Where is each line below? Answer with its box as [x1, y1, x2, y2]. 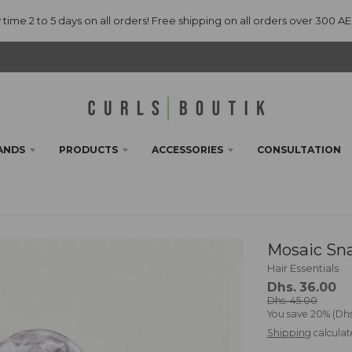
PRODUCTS [58, 144, 118, 156]
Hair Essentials [266, 262, 339, 275]
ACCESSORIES [151, 144, 223, 156]
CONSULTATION [256, 144, 341, 156]
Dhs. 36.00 [266, 280, 336, 295]
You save [266, 308, 308, 321]
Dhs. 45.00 [266, 295, 317, 307]
